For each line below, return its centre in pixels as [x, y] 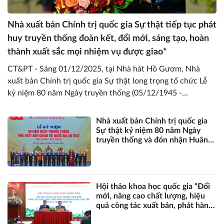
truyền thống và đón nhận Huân [152, 140]
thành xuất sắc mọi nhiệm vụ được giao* [87, 52]
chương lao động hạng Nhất [145, 150]
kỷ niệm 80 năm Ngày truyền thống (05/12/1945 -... [98, 93]
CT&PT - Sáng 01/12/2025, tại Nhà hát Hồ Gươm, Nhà [104, 69]
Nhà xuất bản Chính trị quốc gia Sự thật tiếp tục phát [112, 25]
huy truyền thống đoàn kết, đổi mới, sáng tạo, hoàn [108, 39]
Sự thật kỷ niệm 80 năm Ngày [148, 131]
